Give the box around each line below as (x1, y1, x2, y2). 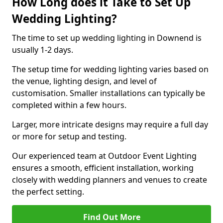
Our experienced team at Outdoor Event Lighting (12, 150, 197, 161)
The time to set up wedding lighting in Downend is (12, 32, 202, 43)
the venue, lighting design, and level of (12, 76, 157, 87)
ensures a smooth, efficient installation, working (12, 162, 194, 173)
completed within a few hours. (12, 100, 128, 111)
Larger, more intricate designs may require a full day (12, 119, 208, 130)
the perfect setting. (12, 186, 84, 197)
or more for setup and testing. (12, 131, 128, 142)
